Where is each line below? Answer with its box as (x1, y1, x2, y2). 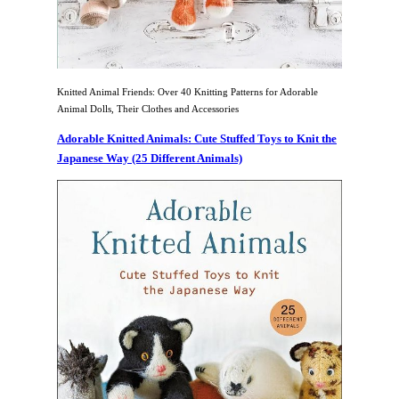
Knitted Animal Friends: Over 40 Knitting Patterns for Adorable (57, 86, 318, 98)
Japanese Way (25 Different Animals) (57, 151, 242, 166)
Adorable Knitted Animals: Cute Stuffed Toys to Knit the (57, 132, 337, 146)
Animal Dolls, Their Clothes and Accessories (57, 103, 239, 115)
